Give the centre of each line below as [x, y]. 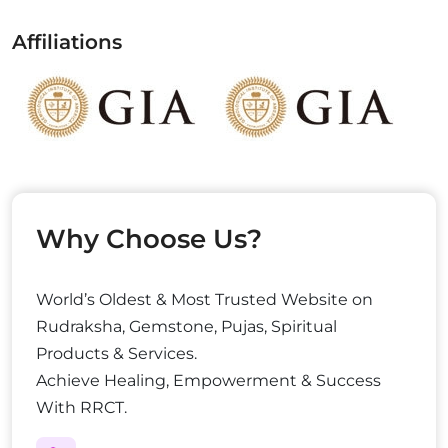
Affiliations [67, 42]
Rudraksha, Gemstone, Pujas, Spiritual [186, 326]
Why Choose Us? [149, 239]
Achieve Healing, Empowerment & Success [208, 380]
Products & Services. [116, 353]
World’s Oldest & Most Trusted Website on [204, 299]
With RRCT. [81, 407]
